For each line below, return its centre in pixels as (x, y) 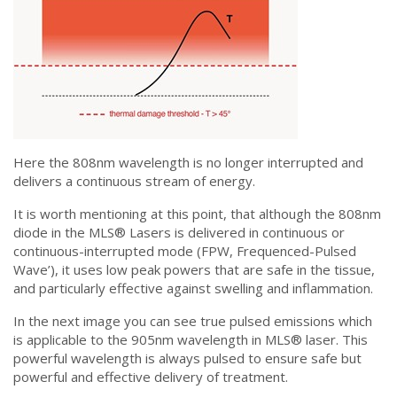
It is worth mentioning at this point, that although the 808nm (197, 214)
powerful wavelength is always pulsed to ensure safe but (187, 358)
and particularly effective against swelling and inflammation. (193, 288)
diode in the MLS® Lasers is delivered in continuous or (179, 232)
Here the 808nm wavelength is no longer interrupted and (188, 162)
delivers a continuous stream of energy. (134, 181)
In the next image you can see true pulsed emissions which (193, 321)
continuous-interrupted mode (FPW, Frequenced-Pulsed (185, 251)
